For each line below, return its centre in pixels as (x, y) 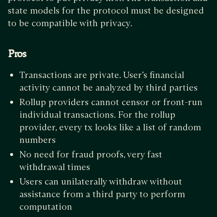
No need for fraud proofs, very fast (91, 155)
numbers (38, 140)
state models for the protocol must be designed (106, 11)
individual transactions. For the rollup (97, 115)
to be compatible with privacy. (70, 23)
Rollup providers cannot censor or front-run (111, 102)
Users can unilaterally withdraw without (101, 182)
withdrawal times (55, 167)
